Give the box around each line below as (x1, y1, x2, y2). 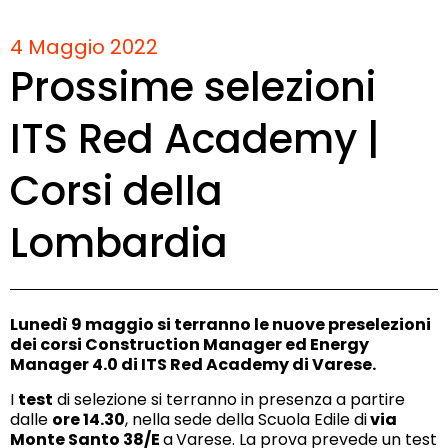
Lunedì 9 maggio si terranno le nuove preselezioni (10, 312, 431, 336)
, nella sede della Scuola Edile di (125, 407, 367, 431)
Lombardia (10, 214, 228, 271)
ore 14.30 (52, 407, 125, 431)
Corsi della (10, 162, 223, 219)
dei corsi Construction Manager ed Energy (10, 332, 369, 356)
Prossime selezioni (10, 58, 376, 115)
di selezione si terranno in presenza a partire (53, 387, 405, 411)
